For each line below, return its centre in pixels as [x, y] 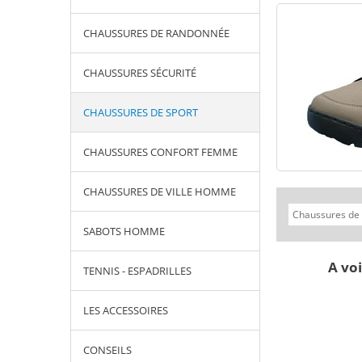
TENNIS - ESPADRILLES [137, 271]
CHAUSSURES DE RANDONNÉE [156, 33]
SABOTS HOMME [124, 231]
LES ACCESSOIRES [126, 310]
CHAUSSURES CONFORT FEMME [160, 152]
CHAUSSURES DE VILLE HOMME [160, 192]
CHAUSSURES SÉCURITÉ [140, 73]
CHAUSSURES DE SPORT [141, 112]
